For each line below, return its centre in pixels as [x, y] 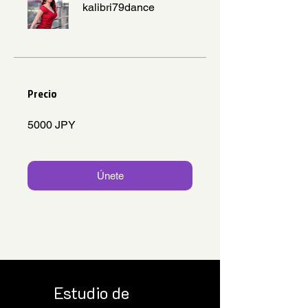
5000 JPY [52, 125]
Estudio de [91, 293]
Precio [42, 94]
